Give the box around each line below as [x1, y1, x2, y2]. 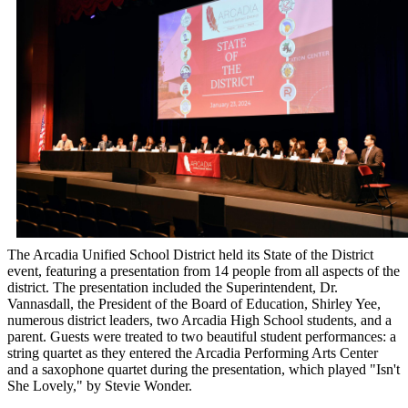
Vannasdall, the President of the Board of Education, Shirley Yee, [7, 295, 381, 311]
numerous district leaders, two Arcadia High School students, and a [7, 311, 392, 328]
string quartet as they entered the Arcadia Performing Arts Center [7, 344, 378, 361]
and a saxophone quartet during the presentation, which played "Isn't [7, 361, 400, 377]
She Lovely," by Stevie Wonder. [7, 377, 196, 393]
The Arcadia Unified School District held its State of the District [7, 246, 373, 262]
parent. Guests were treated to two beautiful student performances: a [7, 328, 396, 344]
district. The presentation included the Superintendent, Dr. [7, 279, 338, 295]
